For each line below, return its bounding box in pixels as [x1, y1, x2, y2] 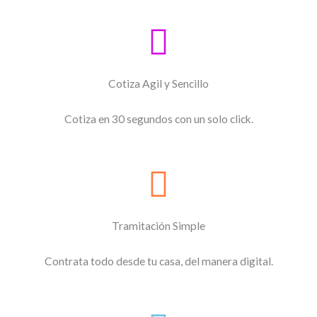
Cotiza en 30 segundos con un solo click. [64, 112, 253, 125]
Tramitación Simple [112, 219, 205, 233]
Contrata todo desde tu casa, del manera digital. [44, 255, 273, 268]
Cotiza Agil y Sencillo [108, 76, 209, 90]
